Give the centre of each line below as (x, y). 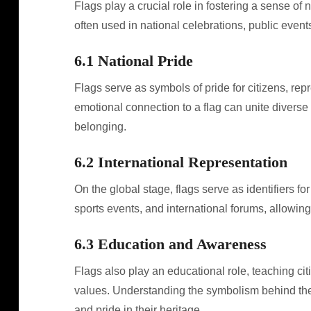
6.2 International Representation (180, 162)
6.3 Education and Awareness (170, 244)
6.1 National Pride (133, 61)
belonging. (100, 127)
